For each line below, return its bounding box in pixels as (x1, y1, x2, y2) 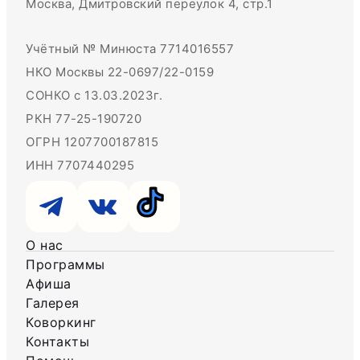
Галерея (26, 295, 80, 312)
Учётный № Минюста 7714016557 (26, 41, 234, 57)
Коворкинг (26, 314, 96, 331)
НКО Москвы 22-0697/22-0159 (26, 64, 214, 80)
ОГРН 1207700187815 (26, 134, 158, 150)
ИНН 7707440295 (26, 157, 134, 174)
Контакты (26, 333, 89, 350)
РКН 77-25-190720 (26, 111, 141, 127)
